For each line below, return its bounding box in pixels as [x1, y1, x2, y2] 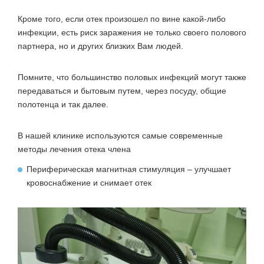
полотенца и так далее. [18, 99, 108, 109]
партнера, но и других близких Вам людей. [18, 41, 183, 51]
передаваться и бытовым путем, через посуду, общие [18, 85, 226, 95]
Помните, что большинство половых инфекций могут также [18, 72, 246, 82]
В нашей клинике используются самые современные [18, 130, 223, 140]
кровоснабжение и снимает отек [27, 177, 151, 187]
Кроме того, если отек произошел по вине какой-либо [18, 14, 226, 24]
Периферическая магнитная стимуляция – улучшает [27, 164, 231, 174]
